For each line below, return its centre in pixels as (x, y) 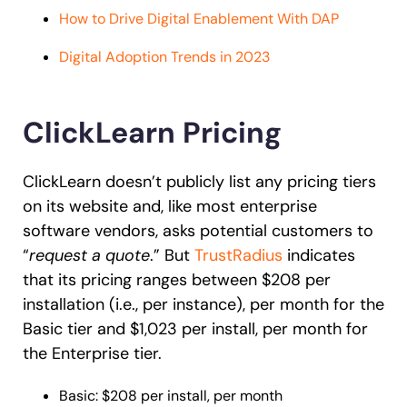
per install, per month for (273, 328)
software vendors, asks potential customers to (198, 230)
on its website (75, 206)
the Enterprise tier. (92, 353)
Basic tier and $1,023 (100, 328)
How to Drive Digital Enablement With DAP (199, 18)
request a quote (89, 255)
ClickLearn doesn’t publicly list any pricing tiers (199, 181)
